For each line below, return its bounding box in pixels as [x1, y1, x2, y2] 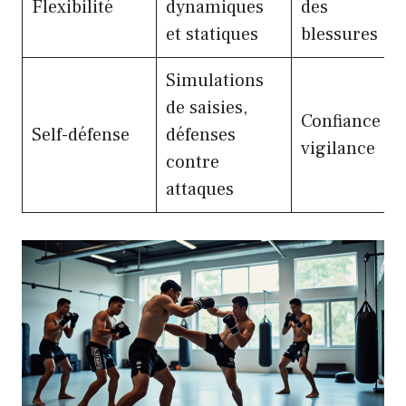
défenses [166, 123, 236, 148]
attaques [166, 178, 234, 202]
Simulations [166, 69, 264, 93]
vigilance [301, 137, 375, 161]
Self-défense [32, 123, 130, 148]
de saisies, [166, 96, 247, 121]
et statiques [166, 23, 258, 47]
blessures [301, 23, 378, 47]
